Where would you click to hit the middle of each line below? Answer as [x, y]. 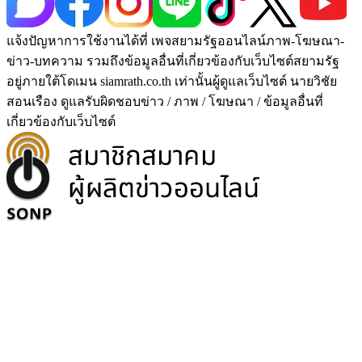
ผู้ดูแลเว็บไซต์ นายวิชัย [275, 81]
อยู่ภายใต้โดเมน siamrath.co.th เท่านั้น [109, 81]
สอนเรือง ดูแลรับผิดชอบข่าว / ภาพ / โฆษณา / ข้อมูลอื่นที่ [165, 101]
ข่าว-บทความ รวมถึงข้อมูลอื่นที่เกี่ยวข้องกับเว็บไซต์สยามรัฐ [173, 61]
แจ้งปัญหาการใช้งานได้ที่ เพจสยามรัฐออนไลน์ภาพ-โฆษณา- [175, 40]
